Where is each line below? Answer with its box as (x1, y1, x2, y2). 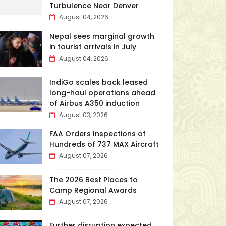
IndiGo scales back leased (49, 77, 148, 87)
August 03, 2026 (59, 110, 108, 119)
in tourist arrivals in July (49, 42, 136, 52)
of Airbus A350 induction (49, 98, 140, 108)
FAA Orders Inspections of (49, 129, 146, 139)
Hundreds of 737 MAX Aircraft (49, 139, 159, 149)
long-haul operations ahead (49, 88, 155, 98)
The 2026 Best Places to (49, 175, 138, 185)
